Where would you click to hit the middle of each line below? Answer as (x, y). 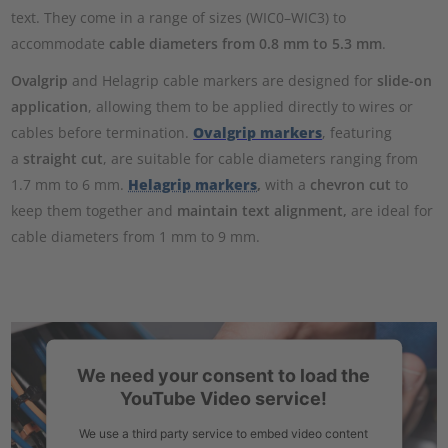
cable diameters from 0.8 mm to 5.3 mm (244, 44)
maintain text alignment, (262, 211)
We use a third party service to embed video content (224, 433)
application (50, 107)
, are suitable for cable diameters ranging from (261, 159)
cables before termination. (102, 133)
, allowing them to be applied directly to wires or (251, 107)
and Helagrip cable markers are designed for (223, 81)
